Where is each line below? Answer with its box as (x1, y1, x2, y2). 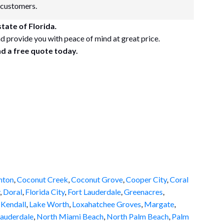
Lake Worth (29, 199, 69, 209)
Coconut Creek (17, 175, 68, 184)
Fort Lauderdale (68, 187, 121, 196)
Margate (144, 199, 174, 209)
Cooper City (126, 175, 167, 184)
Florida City (25, 187, 65, 196)
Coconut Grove (71, 175, 123, 184)
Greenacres (124, 187, 163, 196)
